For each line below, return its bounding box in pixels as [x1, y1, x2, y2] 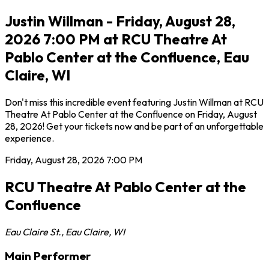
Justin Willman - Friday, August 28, [5, 11, 235, 30]
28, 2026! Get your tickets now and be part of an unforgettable [5, 119, 264, 132]
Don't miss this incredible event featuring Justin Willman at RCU [5, 95, 264, 108]
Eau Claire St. [5, 225, 61, 238]
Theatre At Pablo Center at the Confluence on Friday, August [5, 107, 257, 120]
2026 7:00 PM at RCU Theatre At [5, 29, 227, 48]
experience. [5, 131, 54, 144]
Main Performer [5, 249, 91, 264]
